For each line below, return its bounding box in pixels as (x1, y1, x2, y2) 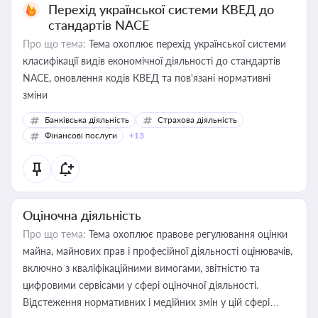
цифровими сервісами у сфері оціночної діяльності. (23, 279, 258, 291)
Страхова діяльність (158, 114, 237, 125)
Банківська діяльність (45, 114, 129, 125)
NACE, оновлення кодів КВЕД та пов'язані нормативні (23, 72, 270, 84)
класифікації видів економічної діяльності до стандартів (23, 55, 280, 67)
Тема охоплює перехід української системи (86, 38, 286, 50)
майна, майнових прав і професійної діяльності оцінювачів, (23, 245, 292, 257)
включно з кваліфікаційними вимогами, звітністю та (23, 262, 260, 274)
